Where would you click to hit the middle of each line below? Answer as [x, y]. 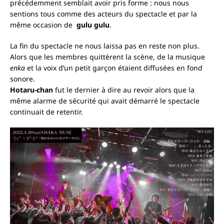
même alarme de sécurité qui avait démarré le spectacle [105, 100]
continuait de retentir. [46, 111]
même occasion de [43, 24]
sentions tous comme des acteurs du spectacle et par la [103, 13]
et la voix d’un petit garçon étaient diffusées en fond [115, 67]
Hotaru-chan [32, 89]
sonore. [22, 78]
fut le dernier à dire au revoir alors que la [125, 89]
